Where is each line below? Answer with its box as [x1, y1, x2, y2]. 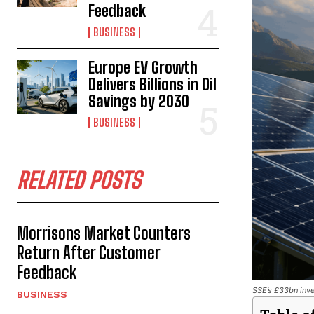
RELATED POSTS [17, 167, 141, 193]
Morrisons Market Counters [17, 223, 191, 243]
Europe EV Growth [88, 58, 198, 77]
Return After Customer [17, 243, 161, 263]
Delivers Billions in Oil [88, 75, 217, 94]
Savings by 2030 [88, 92, 190, 111]
